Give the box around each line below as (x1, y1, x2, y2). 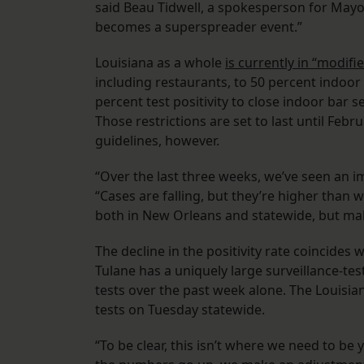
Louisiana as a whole (95, 54, 225, 72)
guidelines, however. (95, 132, 219, 150)
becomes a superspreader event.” (95, 18, 302, 37)
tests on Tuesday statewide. (95, 301, 265, 319)
